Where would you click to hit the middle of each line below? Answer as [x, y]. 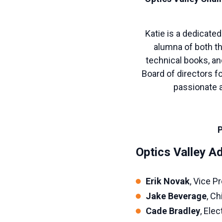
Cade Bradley [173, 211]
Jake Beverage [176, 196]
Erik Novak [167, 181]
